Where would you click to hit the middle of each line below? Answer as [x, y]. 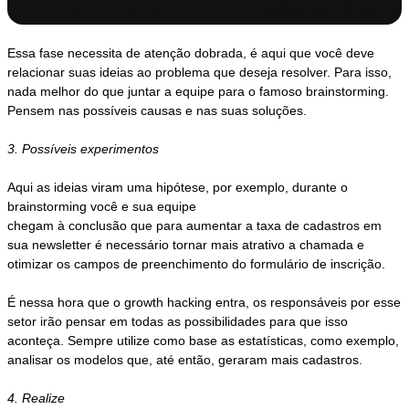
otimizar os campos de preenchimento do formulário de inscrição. [197, 264]
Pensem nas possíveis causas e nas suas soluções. [157, 111]
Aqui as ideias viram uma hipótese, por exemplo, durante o [178, 188]
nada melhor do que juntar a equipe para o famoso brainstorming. [199, 92]
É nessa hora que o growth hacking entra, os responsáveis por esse [204, 303]
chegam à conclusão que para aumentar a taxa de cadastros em [195, 226]
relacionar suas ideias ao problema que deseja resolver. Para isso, [200, 73]
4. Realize [37, 399]
